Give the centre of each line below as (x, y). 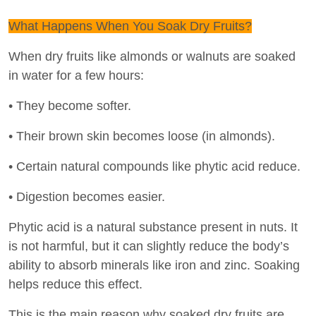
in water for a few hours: (76, 75)
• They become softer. (70, 105)
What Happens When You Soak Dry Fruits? (130, 26)
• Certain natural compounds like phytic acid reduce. (154, 166)
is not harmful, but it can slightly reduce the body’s (149, 246)
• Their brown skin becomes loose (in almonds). (142, 136)
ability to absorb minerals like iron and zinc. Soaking (154, 265)
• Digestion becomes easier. (87, 196)
